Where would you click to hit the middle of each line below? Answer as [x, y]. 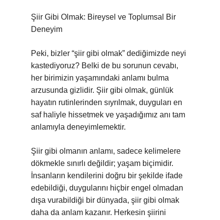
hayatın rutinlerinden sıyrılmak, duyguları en [107, 102]
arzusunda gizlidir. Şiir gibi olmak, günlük [102, 90]
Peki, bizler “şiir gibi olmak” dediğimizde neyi [109, 53]
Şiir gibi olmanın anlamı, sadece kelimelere [106, 151]
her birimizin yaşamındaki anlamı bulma [100, 78]
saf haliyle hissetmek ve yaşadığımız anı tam [108, 115]
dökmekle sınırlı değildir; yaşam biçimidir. [102, 163]
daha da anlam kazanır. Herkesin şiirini [98, 212]
